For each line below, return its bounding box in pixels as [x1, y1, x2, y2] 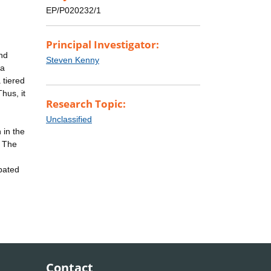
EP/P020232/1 [46, 5, 101, 16]
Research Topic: [46, 97, 126, 111]
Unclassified [46, 114, 92, 125]
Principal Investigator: [46, 38, 159, 52]
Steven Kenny [46, 55, 99, 65]
